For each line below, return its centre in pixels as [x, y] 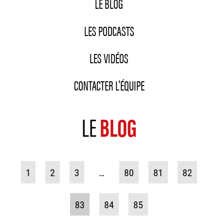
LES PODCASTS [109, 30]
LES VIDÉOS [109, 58]
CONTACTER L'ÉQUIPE [109, 85]
